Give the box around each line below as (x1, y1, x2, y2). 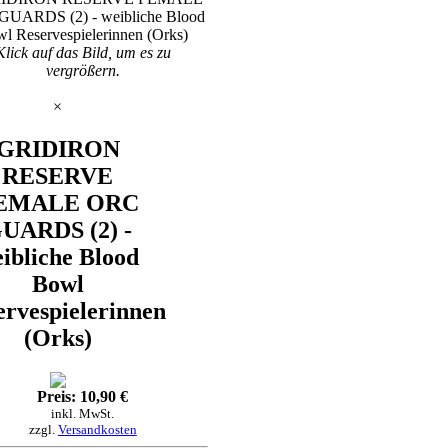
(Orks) (23, 325, 92, 352)
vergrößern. (45, 62, 120, 80)
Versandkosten (57, 422, 137, 438)
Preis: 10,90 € (37, 388, 129, 406)
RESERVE (2, 163, 114, 190)
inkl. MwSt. (51, 406, 115, 422)
